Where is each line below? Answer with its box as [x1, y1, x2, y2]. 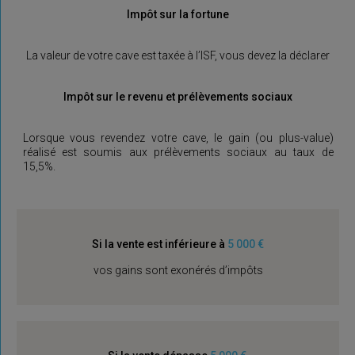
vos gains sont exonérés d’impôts [93, 264, 263, 277]
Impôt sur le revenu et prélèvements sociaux [63, 90, 292, 103]
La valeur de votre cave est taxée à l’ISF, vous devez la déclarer [26, 49, 330, 62]
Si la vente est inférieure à [92, 238, 225, 250]
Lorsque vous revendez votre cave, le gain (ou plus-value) [22, 132, 334, 144]
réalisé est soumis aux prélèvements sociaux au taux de [22, 146, 334, 158]
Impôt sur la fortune [127, 8, 229, 21]
